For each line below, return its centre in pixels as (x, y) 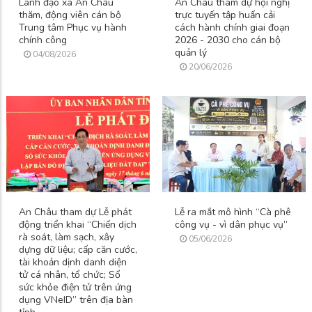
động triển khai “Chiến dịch (78, 225)
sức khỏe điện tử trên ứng (75, 288)
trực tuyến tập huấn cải (225, 15)
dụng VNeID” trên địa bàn (76, 300)
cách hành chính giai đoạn (232, 27)
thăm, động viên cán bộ (70, 15)
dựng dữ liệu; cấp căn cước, (78, 250)
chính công (43, 40)
